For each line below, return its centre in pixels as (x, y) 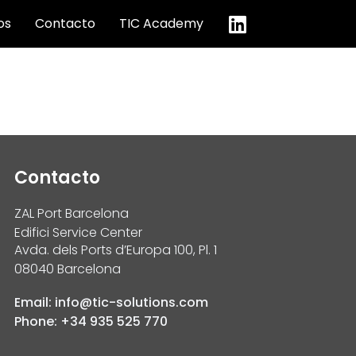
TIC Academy (162, 23)
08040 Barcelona (68, 269)
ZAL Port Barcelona (72, 213)
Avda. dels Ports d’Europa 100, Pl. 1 (116, 250)
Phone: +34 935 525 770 (91, 322)
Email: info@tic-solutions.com (112, 303)
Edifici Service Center (79, 232)
